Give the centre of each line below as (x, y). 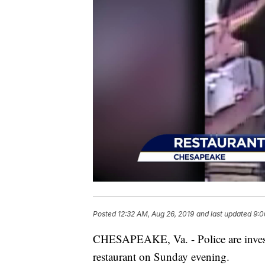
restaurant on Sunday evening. (161, 256)
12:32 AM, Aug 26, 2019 (156, 214)
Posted (105, 214)
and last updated (224, 214)
